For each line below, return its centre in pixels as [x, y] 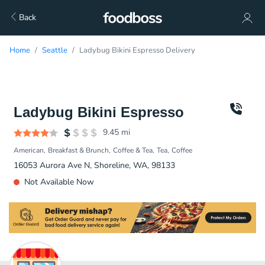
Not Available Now [59, 182]
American [29, 150]
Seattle [55, 50]
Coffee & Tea [133, 150]
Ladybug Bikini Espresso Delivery [137, 50]
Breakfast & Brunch [78, 150]
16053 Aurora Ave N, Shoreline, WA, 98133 [94, 165]
